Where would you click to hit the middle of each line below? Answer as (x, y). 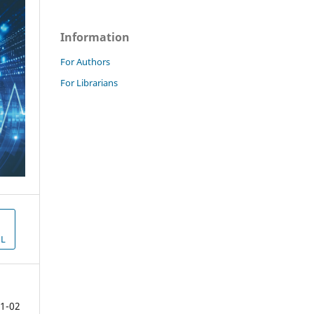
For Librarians (89, 82)
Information (95, 37)
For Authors (85, 61)
